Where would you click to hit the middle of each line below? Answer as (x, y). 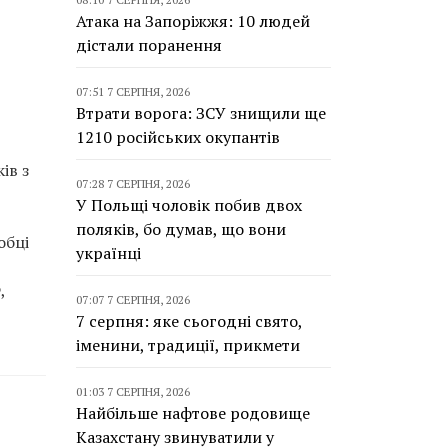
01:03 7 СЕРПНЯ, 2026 (133, 391)
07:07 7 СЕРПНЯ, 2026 (133, 299)
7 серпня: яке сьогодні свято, (189, 321)
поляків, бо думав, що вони (181, 229)
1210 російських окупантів (178, 137)
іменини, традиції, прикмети (188, 345)
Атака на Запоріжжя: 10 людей (193, 21)
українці (108, 253)
